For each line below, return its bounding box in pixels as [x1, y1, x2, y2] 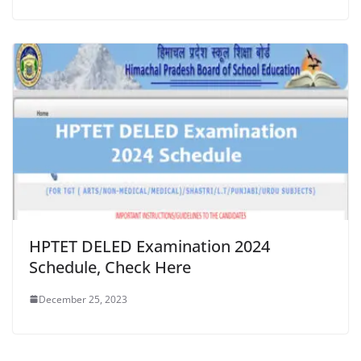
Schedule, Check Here [29, 255, 191, 278]
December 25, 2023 [39, 292, 127, 306]
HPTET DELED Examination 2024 [29, 234, 270, 257]
